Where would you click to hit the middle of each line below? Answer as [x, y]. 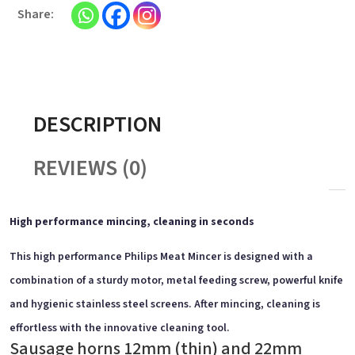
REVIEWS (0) [91, 168]
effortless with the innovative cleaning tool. [120, 328]
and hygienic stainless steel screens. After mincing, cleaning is [165, 304]
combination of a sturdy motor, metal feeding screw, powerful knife [177, 280]
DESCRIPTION [98, 124]
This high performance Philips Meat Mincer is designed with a [162, 256]
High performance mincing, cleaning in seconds [132, 221]
